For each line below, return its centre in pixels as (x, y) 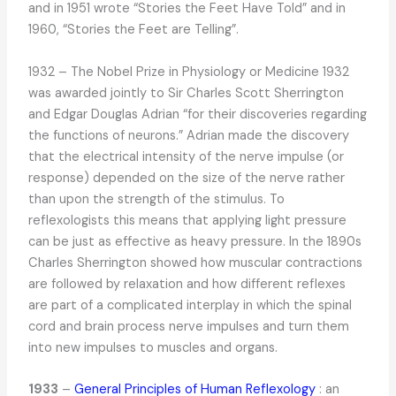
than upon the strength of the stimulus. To (156, 199)
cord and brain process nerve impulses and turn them (188, 326)
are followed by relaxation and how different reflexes (187, 284)
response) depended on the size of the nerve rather (186, 178)
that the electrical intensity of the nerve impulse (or (186, 156)
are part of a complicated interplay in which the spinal (190, 305)
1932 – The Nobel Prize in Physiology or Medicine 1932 (188, 72)
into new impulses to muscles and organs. (152, 347)
